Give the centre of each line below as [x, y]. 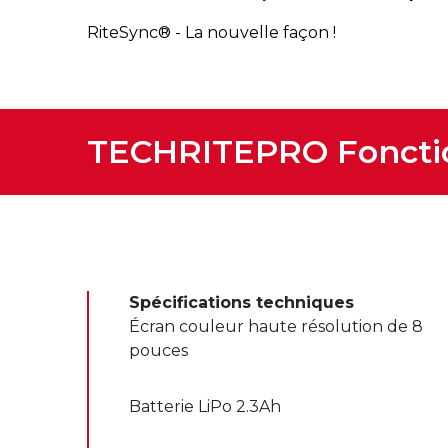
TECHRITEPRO [207, 151]
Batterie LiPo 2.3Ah [205, 406]
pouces [158, 350]
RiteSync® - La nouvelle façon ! [211, 32]
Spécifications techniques [241, 302]
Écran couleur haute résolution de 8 [276, 326]
